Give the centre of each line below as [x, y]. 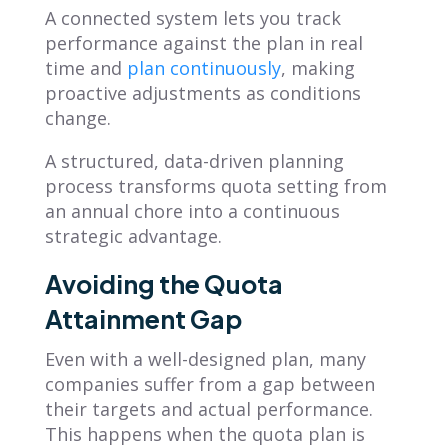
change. [77, 117]
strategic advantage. [133, 235]
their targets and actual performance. [208, 408]
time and [85, 67]
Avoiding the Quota [163, 283]
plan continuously [203, 67]
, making [317, 67]
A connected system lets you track [192, 17]
